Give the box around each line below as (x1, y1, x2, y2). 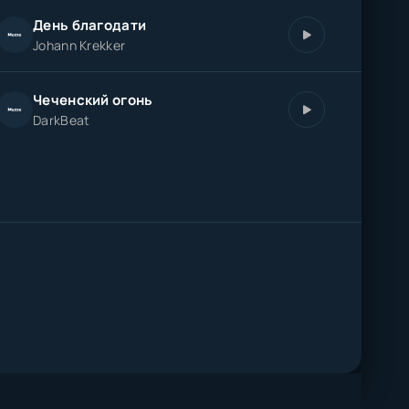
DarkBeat (33, 111, 90, 129)
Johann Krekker (33, 37, 126, 54)
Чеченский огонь (33, 90, 153, 110)
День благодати (33, 16, 147, 35)
